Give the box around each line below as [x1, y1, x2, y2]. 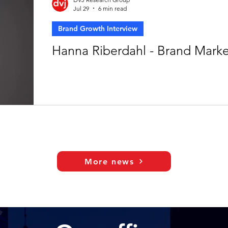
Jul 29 [73, 4, 89, 12]
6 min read [98, 4, 127, 12]
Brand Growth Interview [58, 23, 137, 33]
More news [84, 156, 134, 166]
